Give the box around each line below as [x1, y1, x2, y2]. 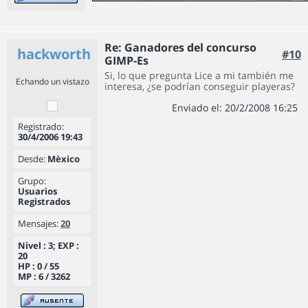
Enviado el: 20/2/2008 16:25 [172, 101, 298, 114]
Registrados [18, 195, 70, 208]
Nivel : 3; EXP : [18, 239, 79, 252]
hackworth [17, 45, 91, 63]
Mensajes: [18, 217, 58, 230]
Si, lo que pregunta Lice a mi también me [104, 69, 294, 82]
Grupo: [18, 175, 46, 187]
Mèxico [45, 153, 80, 165]
